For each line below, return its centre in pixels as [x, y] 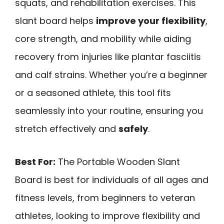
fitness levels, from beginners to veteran [105, 198]
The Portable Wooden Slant [118, 162]
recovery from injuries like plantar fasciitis [108, 56]
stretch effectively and [67, 128]
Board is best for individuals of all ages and [112, 180]
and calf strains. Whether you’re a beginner [111, 74]
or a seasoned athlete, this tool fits [93, 92]
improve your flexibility [151, 20]
